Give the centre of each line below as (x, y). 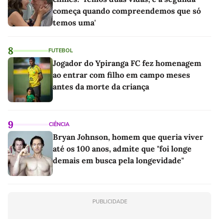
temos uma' (74, 22)
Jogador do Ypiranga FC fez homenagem (127, 63)
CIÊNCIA (59, 124)
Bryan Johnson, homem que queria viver (128, 137)
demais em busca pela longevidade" (118, 160)
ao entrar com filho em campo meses (121, 75)
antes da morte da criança (101, 86)
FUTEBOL (61, 50)
